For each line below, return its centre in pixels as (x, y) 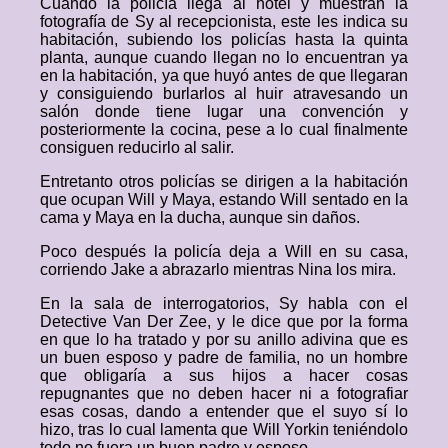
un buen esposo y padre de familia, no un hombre (224, 357)
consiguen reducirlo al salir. (137, 147)
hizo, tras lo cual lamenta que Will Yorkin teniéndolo (224, 429)
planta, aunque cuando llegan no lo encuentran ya (224, 57)
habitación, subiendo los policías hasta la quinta (224, 39)
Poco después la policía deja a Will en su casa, (224, 251)
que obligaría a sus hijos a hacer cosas (224, 375)
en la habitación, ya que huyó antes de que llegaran (224, 75)
